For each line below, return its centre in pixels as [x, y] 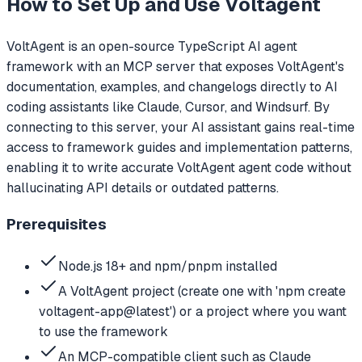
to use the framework [103, 332]
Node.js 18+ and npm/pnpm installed [168, 266]
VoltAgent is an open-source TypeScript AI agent [152, 46]
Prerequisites [57, 225]
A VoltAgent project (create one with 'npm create [202, 291]
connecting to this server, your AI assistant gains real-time [181, 127]
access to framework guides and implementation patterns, [179, 147]
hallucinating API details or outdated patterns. [143, 187]
